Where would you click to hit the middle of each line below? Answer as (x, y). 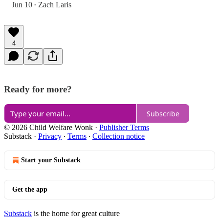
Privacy (50, 136)
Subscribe (163, 113)
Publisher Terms (124, 128)
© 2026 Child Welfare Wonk (48, 128)
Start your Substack (51, 160)
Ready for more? (38, 89)
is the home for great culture (76, 214)
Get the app (30, 190)
